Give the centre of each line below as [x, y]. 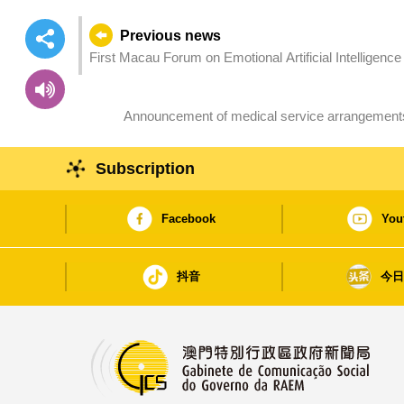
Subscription [146, 168]
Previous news [170, 35]
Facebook [188, 219]
